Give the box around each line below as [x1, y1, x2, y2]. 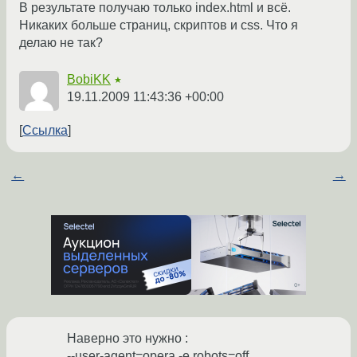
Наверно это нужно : [67, 331, 188, 346]
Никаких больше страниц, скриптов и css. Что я [19, 18, 298, 33]
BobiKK [67, 73, 111, 87]
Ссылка [22, 124, 68, 138]
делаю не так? [19, 36, 103, 50]
